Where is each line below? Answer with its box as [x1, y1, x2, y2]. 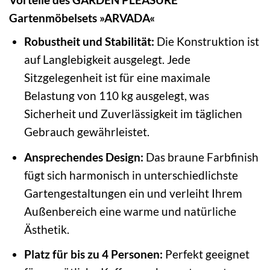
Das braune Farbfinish [143, 149, 259, 164]
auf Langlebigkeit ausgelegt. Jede [24, 52, 190, 67]
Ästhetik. [24, 222, 69, 236]
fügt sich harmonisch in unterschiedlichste [24, 168, 238, 182]
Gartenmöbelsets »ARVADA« [9, 10, 155, 25]
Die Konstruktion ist [154, 34, 259, 49]
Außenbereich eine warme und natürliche [24, 204, 236, 218]
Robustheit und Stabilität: [24, 34, 154, 49]
